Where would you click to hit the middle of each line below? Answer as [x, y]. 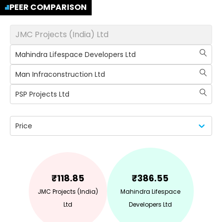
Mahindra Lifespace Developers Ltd [76, 55]
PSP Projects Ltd [42, 94]
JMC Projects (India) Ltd [62, 34]
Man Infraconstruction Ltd [60, 74]
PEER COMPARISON [48, 7]
